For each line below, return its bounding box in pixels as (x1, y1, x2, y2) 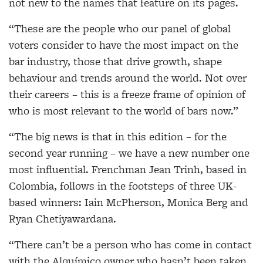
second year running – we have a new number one (9, 145, 249, 161)
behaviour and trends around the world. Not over (9, 70, 247, 86)
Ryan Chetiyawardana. (9, 211, 116, 227)
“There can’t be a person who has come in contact (9, 237, 252, 252)
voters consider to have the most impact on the (9, 37, 238, 53)
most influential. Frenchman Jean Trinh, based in (9, 161, 247, 177)
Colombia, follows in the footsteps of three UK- (9, 178, 237, 194)
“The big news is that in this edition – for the (9, 129, 227, 144)
